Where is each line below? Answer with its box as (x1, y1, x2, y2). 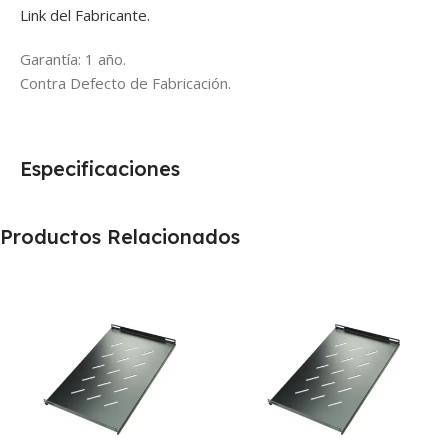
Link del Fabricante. (20, 5, 150, 26)
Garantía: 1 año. (20, 49, 126, 70)
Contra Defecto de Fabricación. (20, 73, 231, 94)
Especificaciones (20, 156, 180, 182)
